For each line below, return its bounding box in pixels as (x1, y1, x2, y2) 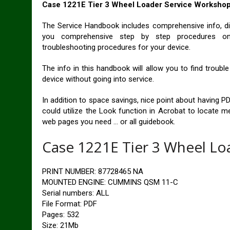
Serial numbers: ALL (42, 188, 109, 198)
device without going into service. (42, 74, 154, 84)
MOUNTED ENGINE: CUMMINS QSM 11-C (42, 178, 178, 187)
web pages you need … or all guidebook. (42, 117, 175, 126)
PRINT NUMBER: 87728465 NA (42, 167, 143, 176)
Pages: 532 (42, 210, 79, 219)
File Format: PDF (42, 199, 97, 208)
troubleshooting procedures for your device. (42, 43, 190, 52)
